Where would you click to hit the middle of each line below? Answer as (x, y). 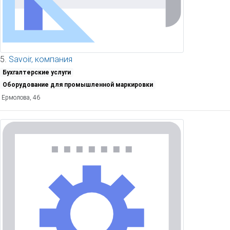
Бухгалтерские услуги (36, 72)
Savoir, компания (41, 59)
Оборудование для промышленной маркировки (78, 85)
